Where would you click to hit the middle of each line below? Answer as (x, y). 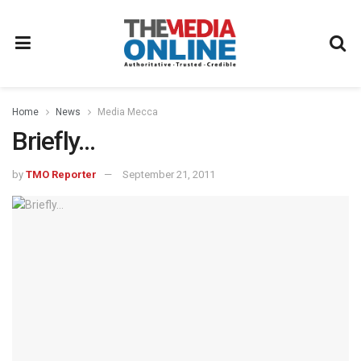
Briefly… (54, 141)
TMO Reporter (61, 174)
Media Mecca (128, 112)
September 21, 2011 (169, 174)
